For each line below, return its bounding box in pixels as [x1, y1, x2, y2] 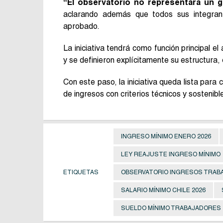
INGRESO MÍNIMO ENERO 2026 [121, 132, 211, 140]
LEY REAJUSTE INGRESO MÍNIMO [121, 150, 221, 158]
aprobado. [63, 21, 100, 31]
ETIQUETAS [63, 168, 99, 176]
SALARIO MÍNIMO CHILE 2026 [121, 186, 206, 194]
